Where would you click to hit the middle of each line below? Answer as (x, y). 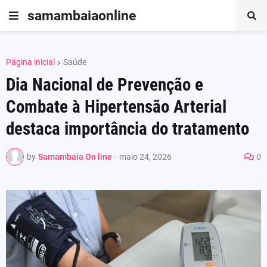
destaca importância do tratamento (128, 129)
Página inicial (30, 62)
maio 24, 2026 (145, 156)
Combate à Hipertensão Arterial (116, 107)
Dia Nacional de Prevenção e (105, 85)
